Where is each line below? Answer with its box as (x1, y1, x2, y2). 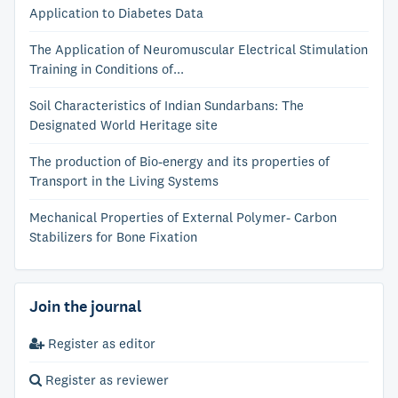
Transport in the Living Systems (29, 172, 219, 189)
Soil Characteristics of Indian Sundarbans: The (29, 97, 304, 114)
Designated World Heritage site (29, 116, 218, 133)
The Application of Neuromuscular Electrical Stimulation (29, 41, 368, 58)
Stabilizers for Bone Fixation (29, 228, 197, 245)
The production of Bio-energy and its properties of (29, 153, 330, 170)
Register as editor (44, 335, 155, 352)
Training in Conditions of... (29, 60, 184, 77)
